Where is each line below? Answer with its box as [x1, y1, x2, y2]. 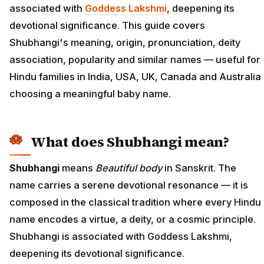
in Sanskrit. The [162, 161, 236, 174]
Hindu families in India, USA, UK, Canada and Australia [9, 71, 261, 83]
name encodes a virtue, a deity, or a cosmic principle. [9, 213, 256, 225]
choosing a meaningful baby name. [9, 88, 171, 100]
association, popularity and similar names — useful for [9, 54, 260, 66]
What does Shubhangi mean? [31, 132, 229, 152]
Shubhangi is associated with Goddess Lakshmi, [9, 230, 232, 242]
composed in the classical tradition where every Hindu [9, 196, 261, 208]
